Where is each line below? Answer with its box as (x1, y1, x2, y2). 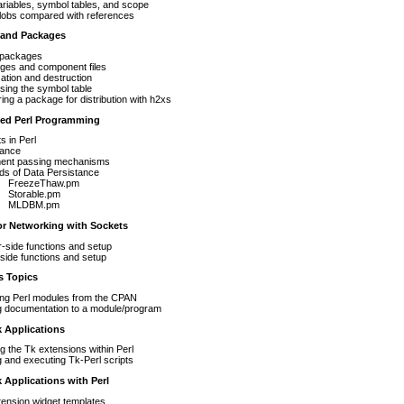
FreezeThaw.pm (8, 178, 79, 189)
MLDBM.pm (8, 199, 60, 211)
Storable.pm (8, 188, 60, 200)
